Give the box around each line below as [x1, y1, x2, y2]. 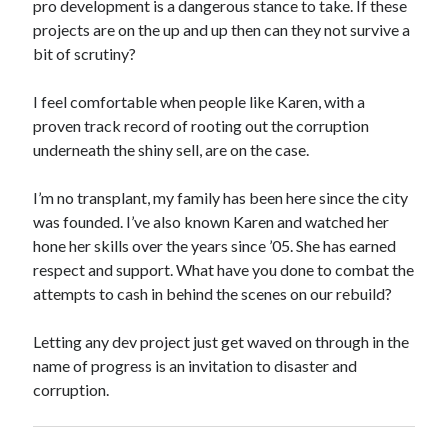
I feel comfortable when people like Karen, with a [33, 92, 366, 111]
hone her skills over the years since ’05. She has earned [33, 236, 397, 255]
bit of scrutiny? [33, 44, 137, 63]
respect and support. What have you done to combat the [33, 260, 415, 279]
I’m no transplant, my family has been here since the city [33, 188, 409, 207]
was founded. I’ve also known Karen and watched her [33, 212, 390, 231]
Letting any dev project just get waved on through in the [33, 332, 410, 351]
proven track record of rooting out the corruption [33, 116, 370, 135]
